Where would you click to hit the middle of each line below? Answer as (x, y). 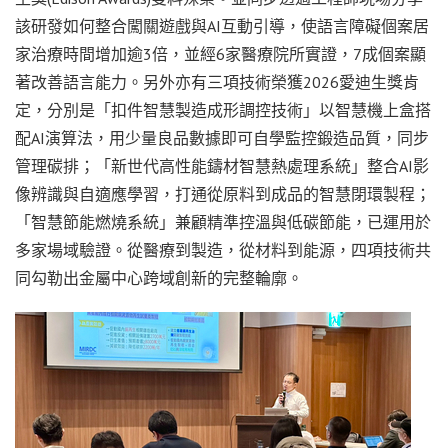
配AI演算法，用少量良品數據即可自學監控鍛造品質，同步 (222, 138)
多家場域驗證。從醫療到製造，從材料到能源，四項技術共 (223, 250)
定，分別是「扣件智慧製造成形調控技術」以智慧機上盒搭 (223, 110)
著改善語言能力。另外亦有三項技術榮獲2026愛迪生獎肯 (217, 82)
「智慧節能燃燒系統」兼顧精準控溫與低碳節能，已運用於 (223, 222)
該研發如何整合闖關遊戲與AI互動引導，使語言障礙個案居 (222, 26)
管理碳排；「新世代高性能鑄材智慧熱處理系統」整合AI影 (222, 166)
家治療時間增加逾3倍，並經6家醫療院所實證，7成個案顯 (220, 54)
